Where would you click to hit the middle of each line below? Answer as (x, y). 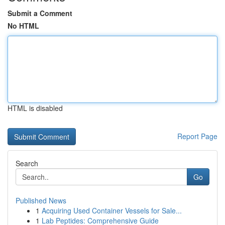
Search (27, 163)
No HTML (23, 26)
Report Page (197, 136)
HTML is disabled (35, 108)
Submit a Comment (40, 13)
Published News (41, 200)
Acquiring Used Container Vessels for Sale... (112, 210)
